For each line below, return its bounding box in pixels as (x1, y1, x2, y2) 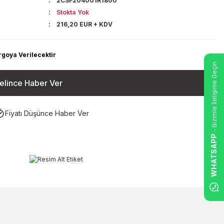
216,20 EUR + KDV (56, 20, 113, 28)
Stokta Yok (56, 8, 89, 16)
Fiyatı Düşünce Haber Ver (5, 109, 89, 117)
